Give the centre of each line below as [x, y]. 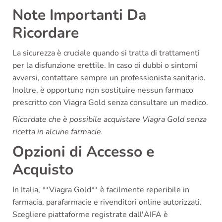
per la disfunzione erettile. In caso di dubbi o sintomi [105, 66]
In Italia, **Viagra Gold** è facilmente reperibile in [101, 190]
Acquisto [43, 170]
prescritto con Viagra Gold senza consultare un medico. [110, 103]
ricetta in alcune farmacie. [58, 132]
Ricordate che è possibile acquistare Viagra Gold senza [110, 120]
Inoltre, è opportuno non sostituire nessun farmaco [103, 90]
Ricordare [46, 33]
